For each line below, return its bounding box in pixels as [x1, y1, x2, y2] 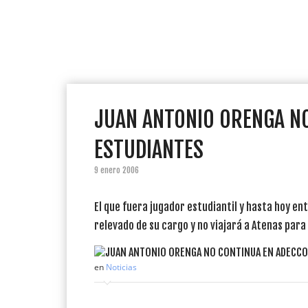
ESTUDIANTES [94, 135, 203, 164]
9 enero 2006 [94, 164, 139, 175]
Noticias [106, 261, 137, 273]
